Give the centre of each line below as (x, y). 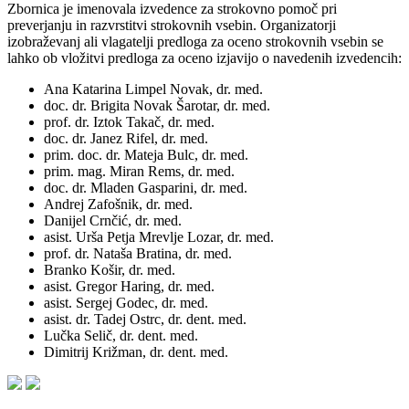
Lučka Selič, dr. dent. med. (121, 336)
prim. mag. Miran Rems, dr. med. (139, 172)
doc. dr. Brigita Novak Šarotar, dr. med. (157, 106)
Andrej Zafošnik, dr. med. (118, 204)
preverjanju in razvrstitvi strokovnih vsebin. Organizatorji (172, 26)
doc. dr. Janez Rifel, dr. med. (126, 139)
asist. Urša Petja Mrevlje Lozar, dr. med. (159, 237)
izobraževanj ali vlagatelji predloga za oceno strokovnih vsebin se (195, 42)
